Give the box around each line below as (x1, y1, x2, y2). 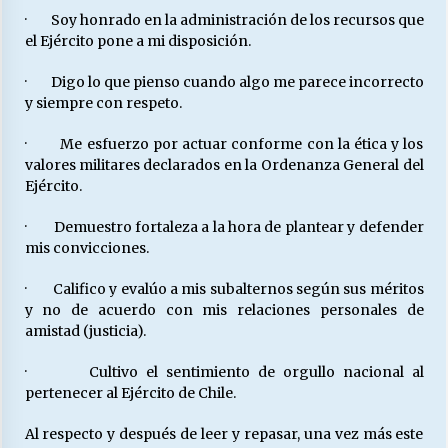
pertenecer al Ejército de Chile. (24, 384, 236, 402)
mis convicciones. (24, 239, 149, 257)
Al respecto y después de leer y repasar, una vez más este (24, 425, 424, 443)
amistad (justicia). (24, 322, 146, 340)
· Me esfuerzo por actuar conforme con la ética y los (24, 135, 424, 153)
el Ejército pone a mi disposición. (24, 32, 251, 50)
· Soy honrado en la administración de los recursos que (24, 11, 424, 29)
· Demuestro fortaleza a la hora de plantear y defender (24, 218, 424, 236)
